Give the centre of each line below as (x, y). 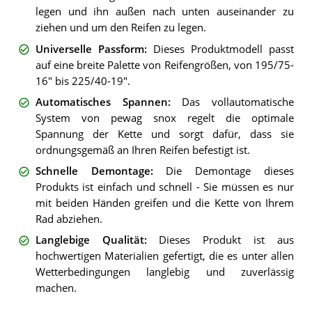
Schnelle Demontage (93, 171)
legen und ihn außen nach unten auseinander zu (164, 12)
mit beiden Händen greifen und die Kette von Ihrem (164, 203)
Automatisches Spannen (101, 102)
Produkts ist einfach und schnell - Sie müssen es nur (164, 187)
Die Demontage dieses (230, 171)
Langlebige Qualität (89, 240)
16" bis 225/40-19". (83, 81)
